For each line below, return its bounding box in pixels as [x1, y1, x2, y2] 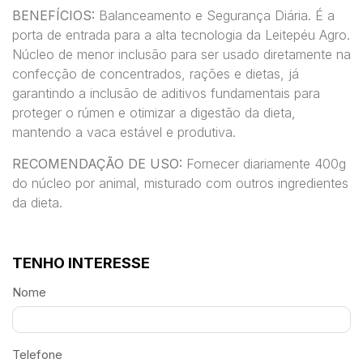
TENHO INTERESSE [12, 254, 150, 272]
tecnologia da [181, 27, 265, 44]
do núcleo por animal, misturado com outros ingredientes [12, 174, 348, 191]
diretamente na [263, 46, 351, 63]
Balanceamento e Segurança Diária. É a [99, 7, 335, 24]
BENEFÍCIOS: [12, 7, 95, 24]
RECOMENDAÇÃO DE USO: [12, 155, 182, 172]
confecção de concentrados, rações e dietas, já [12, 66, 299, 83]
